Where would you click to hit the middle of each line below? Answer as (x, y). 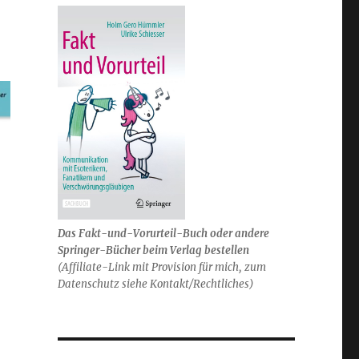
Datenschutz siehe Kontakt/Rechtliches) (155, 284)
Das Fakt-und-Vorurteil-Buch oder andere (163, 233)
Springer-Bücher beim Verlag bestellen (153, 250)
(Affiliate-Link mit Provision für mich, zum (161, 267)
